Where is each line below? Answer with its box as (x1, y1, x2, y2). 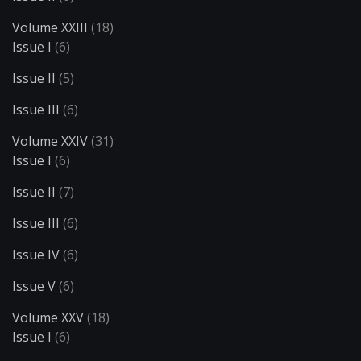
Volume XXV (12, 309, 84, 327)
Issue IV (12, 246, 60, 264)
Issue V (12, 277, 56, 296)
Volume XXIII (12, 19, 88, 37)
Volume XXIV (12, 132, 88, 151)
